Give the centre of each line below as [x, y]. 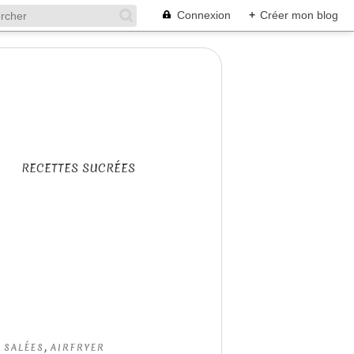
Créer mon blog [299, 15]
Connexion [204, 15]
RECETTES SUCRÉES [78, 168]
